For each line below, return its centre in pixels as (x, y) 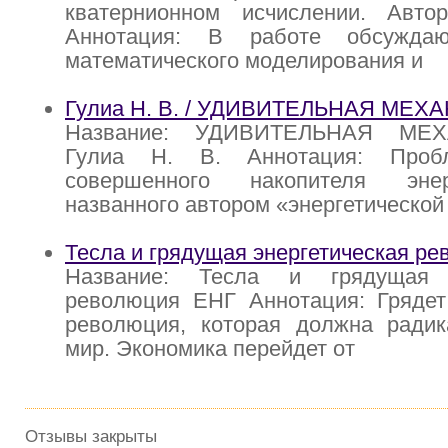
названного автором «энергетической (254, 205)
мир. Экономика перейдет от (210, 349)
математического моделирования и (244, 61)
